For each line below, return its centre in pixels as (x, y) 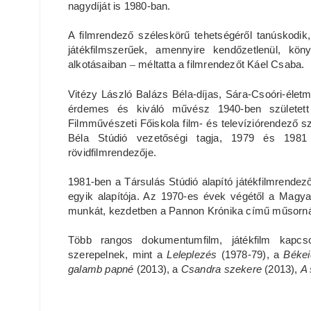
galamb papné (101, 269)
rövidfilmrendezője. (112, 152)
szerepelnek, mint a (118, 254)
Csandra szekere (221, 269)
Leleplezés (192, 254)
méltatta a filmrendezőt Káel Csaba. (221, 64)
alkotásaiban (99, 64)
